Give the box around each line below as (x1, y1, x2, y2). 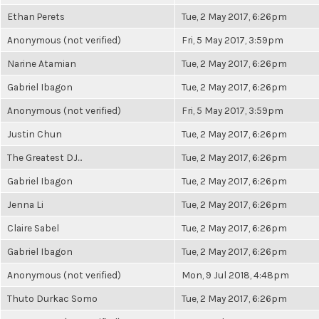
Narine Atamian (7, 58, 76, 69)
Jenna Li (7, 199, 43, 210)
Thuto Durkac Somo (7, 293, 98, 304)
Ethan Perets (7, 11, 65, 22)
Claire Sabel (7, 222, 59, 234)
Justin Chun (7, 128, 62, 140)
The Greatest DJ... (7, 152, 82, 163)
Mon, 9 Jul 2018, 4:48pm (182, 269, 289, 281)
